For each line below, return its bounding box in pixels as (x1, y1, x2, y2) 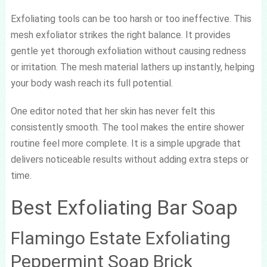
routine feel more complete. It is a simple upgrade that (10, 137, 241, 149)
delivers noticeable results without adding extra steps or (10, 153, 249, 165)
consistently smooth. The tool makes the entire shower (10, 121, 244, 133)
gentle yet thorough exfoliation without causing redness (10, 45, 246, 57)
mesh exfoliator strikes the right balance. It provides (10, 29, 231, 41)
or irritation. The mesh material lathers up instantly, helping (10, 61, 254, 73)
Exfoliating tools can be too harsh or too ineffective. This (10, 13, 252, 24)
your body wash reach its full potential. (10, 77, 173, 89)
